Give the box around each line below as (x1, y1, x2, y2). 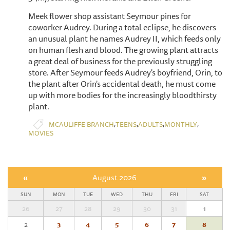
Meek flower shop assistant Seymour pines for (28, 9, 191, 23)
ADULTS (138, 119, 163, 129)
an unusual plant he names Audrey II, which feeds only (28, 32, 221, 46)
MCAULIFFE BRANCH (49, 119, 114, 129)
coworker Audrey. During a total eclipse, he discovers (28, 21, 216, 34)
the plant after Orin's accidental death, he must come (28, 77, 216, 91)
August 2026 (92, 171, 137, 184)
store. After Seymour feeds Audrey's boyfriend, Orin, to (28, 66, 222, 80)
